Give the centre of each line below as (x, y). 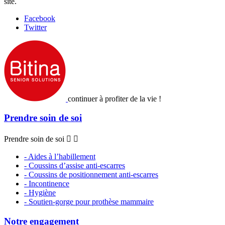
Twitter (35, 27)
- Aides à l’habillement (60, 157)
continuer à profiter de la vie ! (115, 98)
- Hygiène (40, 193)
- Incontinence (47, 184)
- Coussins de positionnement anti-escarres (91, 175)
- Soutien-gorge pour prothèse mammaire (89, 202)
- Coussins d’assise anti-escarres (75, 166)
